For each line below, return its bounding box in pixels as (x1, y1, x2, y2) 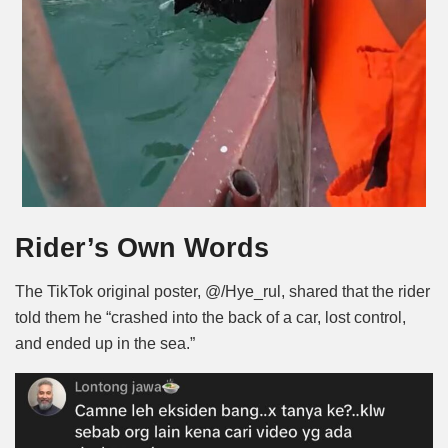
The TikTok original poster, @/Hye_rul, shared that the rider (15, 283, 430, 301)
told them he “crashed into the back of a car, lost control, (15, 309, 406, 327)
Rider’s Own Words (15, 231, 269, 263)
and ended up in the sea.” (15, 335, 199, 353)
